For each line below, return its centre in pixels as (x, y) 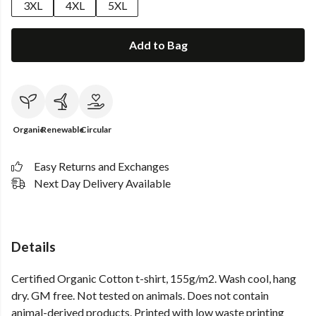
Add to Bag (158, 45)
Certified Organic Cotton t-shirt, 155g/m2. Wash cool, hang (154, 279)
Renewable (62, 129)
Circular (96, 129)
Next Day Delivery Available (102, 183)
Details (34, 247)
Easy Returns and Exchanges (102, 166)
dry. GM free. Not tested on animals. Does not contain (140, 296)
